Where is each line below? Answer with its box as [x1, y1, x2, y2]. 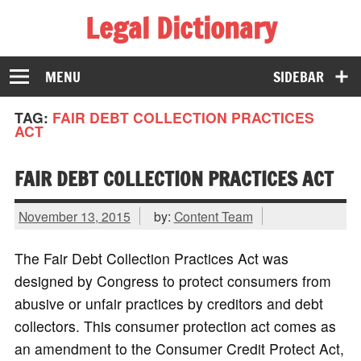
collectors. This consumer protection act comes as [14, 316, 336, 337]
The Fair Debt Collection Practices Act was [14, 248, 288, 269]
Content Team [173, 206, 253, 225]
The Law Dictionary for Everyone [14, 44, 225, 65]
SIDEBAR [273, 66, 325, 87]
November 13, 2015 [18, 206, 131, 225]
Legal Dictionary [85, 7, 276, 48]
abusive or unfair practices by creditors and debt [14, 293, 323, 314]
